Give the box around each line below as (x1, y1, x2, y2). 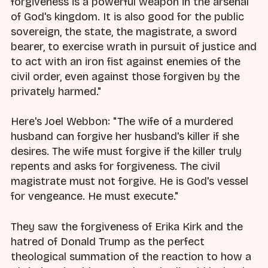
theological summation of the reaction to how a (11, 249, 251, 263)
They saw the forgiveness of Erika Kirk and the (11, 220, 243, 233)
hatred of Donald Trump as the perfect (11, 234, 205, 248)
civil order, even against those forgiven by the (11, 70, 240, 84)
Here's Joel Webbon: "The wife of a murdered (11, 115, 233, 129)
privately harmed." (11, 85, 101, 99)
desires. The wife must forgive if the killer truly (11, 145, 242, 159)
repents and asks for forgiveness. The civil (11, 160, 220, 173)
